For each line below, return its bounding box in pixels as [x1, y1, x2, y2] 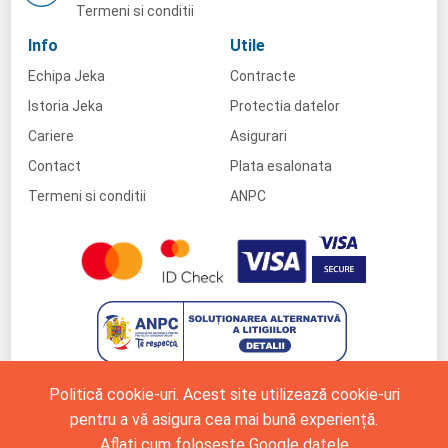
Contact [27, 157, 81, 174]
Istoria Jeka [27, 97, 103, 114]
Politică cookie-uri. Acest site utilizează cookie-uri [48, 385, 400, 404]
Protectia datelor [230, 97, 340, 114]
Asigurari [230, 127, 287, 144]
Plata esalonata [230, 157, 332, 174]
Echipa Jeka [27, 67, 105, 84]
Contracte [230, 67, 296, 84]
